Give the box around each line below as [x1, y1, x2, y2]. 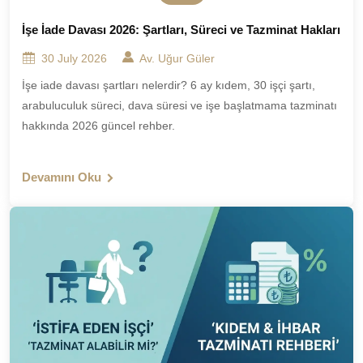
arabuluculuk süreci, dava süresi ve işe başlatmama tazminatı [22, 99, 337, 112]
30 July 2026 [38, 52, 107, 65]
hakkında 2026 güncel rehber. [22, 119, 175, 132]
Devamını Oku [22, 170, 105, 184]
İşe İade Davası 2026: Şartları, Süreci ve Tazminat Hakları [22, 23, 340, 36]
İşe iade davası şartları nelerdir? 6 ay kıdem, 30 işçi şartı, [22, 79, 315, 92]
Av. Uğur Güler [139, 52, 215, 65]
